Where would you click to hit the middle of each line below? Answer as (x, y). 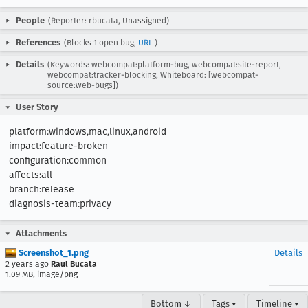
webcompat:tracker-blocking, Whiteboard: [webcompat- (153, 75)
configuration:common (58, 161)
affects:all (31, 175)
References (38, 42)
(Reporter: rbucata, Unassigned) (109, 21)
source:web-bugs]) (83, 85)
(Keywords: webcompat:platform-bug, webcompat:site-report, (164, 65)
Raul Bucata (74, 264)
